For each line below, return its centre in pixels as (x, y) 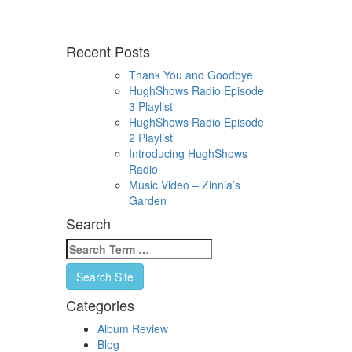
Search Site (104, 276)
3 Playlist (150, 106)
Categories (100, 304)
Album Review (132, 328)
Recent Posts (108, 51)
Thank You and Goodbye (191, 74)
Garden (147, 200)
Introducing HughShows (188, 153)
